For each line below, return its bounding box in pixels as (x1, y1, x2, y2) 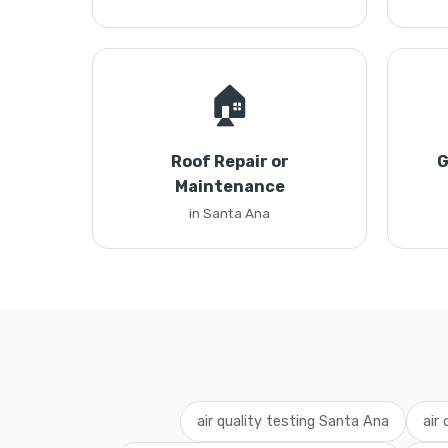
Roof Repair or (170, 152, 289, 171)
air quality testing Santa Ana (196, 413, 389, 430)
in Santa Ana (189, 205, 270, 221)
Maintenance (174, 177, 285, 196)
